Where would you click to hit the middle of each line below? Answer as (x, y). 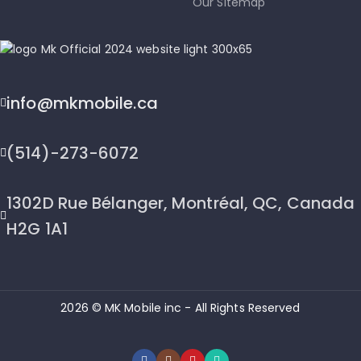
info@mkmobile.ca (82, 103)
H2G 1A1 (37, 228)
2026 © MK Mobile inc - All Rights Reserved (180, 307)
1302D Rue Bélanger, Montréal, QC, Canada (181, 203)
